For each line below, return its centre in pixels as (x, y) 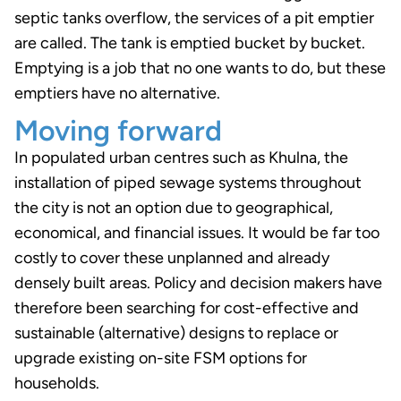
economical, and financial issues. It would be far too (197, 232)
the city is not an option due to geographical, (174, 207)
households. (57, 383)
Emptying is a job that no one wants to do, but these (200, 68)
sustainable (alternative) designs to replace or (176, 333)
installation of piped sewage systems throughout (188, 182)
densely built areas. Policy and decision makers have (198, 282)
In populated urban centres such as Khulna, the (181, 157)
